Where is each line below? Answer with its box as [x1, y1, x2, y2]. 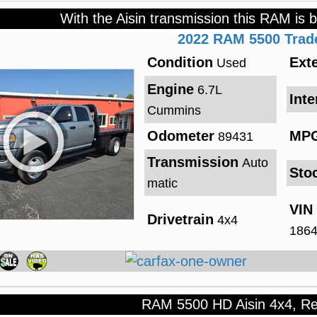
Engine [146, 81, 194, 97]
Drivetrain [146, 212, 214, 227]
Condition [146, 54, 213, 71]
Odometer [146, 127, 214, 144]
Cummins [146, 103, 201, 117]
